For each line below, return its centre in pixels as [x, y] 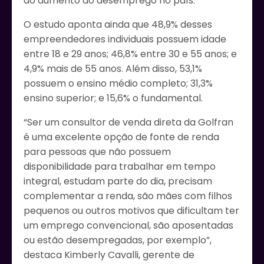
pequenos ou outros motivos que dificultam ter [131, 211]
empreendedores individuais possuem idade [125, 39]
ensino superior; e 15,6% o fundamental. [113, 98]
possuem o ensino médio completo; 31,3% [118, 84]
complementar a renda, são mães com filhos [128, 196]
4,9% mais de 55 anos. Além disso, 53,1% [113, 69]
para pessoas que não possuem [97, 152]
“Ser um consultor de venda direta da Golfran [128, 123]
